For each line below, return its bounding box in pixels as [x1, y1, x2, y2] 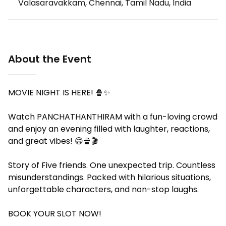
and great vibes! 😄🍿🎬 [8, 135, 98, 147]
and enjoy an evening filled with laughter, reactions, [8, 123, 210, 135]
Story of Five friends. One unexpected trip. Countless [8, 159, 215, 172]
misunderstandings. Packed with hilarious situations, [8, 172, 211, 184]
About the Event [8, 52, 91, 67]
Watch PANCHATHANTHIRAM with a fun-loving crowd [8, 111, 217, 123]
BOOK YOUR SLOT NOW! [8, 208, 101, 220]
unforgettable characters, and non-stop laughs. [8, 184, 199, 196]
